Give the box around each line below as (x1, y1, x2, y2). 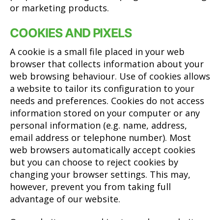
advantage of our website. (10, 192, 120, 205)
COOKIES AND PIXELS (10, 25, 132, 40)
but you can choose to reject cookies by (10, 156, 178, 168)
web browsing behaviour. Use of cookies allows (10, 70, 210, 82)
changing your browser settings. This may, (10, 168, 191, 180)
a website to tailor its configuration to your (10, 82, 194, 94)
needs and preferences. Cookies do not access (10, 94, 204, 107)
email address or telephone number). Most (10, 131, 191, 143)
